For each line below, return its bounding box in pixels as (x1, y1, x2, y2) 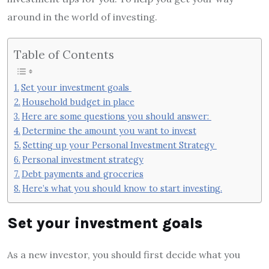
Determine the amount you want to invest (22, 125, 196, 137)
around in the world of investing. (7, 10, 157, 23)
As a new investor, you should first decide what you (7, 248, 240, 261)
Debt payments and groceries (21, 168, 144, 180)
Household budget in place (22, 96, 134, 108)
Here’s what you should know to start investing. (22, 183, 222, 195)
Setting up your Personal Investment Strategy (22, 139, 217, 151)
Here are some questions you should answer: (21, 110, 211, 122)
